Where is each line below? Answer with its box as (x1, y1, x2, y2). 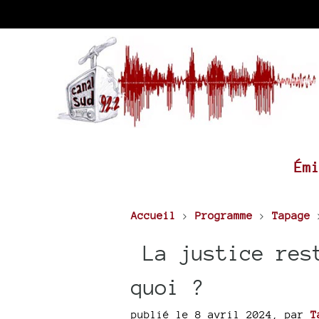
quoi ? (130, 274, 204, 300)
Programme (194, 209, 253, 221)
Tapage (271, 209, 310, 221)
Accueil (130, 209, 176, 221)
